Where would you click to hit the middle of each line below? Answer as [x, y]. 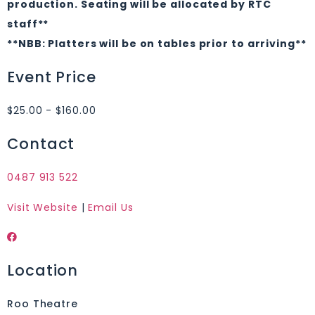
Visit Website [43, 207]
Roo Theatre [43, 304]
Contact [41, 144]
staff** [28, 24]
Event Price [52, 77]
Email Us [111, 207]
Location [43, 271]
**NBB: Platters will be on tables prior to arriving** [157, 44]
